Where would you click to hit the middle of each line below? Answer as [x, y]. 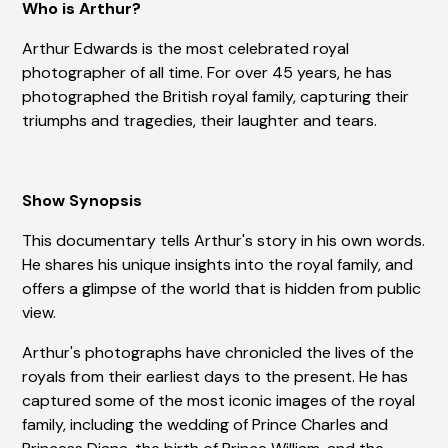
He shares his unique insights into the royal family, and [218, 265]
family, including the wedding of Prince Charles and [205, 425]
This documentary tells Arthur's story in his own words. [224, 241]
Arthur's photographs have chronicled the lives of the [218, 353]
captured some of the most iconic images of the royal [219, 401]
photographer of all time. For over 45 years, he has [207, 73]
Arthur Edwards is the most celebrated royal [186, 49]
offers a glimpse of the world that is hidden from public [222, 289]
